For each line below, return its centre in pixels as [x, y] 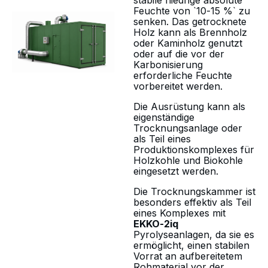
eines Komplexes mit [179, 213]
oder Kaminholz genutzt [188, 43]
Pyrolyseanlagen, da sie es [194, 234]
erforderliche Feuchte [183, 75]
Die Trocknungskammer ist [194, 191]
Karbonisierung [168, 65]
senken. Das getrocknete [190, 22]
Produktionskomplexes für [194, 150]
